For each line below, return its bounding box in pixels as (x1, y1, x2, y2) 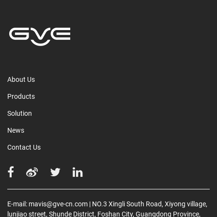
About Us (7, 76, 35, 84)
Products (7, 93, 35, 101)
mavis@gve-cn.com (29, 200, 88, 208)
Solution (7, 109, 32, 118)
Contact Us (7, 143, 41, 152)
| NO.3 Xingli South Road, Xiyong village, (89, 200, 207, 208)
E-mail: (7, 200, 29, 208)
